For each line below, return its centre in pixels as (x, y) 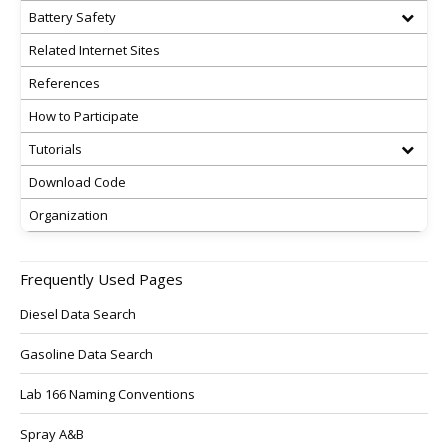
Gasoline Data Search (86, 354)
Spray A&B (52, 434)
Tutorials (55, 149)
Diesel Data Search (78, 314)
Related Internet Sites (94, 50)
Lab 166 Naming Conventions (107, 394)
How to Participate (84, 116)
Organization (68, 215)
